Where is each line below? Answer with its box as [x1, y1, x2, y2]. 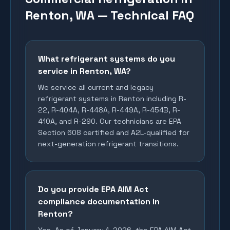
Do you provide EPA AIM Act [38, 184, 148, 195]
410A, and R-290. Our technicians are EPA [38, 117, 181, 126]
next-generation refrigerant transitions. [38, 139, 179, 148]
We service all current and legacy [38, 83, 154, 92]
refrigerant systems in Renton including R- [38, 94, 186, 103]
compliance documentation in [38, 196, 160, 207]
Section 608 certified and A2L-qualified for [38, 128, 189, 137]
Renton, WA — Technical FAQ [25, 7, 194, 23]
